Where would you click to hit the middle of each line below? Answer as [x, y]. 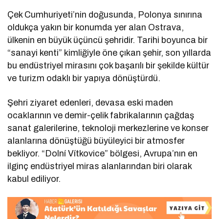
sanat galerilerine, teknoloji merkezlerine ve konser [108, 128]
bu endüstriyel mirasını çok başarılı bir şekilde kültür [109, 66]
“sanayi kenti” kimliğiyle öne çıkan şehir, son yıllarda [109, 53]
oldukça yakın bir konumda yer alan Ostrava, [96, 28]
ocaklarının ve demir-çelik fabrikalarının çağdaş [101, 116]
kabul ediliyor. [34, 179]
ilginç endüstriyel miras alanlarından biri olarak [100, 166]
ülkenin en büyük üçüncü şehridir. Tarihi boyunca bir [108, 40]
